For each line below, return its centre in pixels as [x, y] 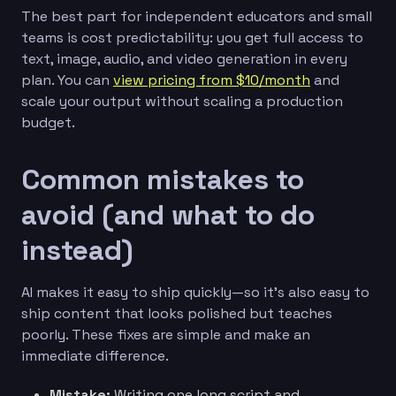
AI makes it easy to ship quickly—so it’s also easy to [195, 292]
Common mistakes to [163, 179]
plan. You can [67, 80]
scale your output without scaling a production [182, 101]
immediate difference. [95, 355]
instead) [77, 250]
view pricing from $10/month [212, 80]
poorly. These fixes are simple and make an [166, 334]
